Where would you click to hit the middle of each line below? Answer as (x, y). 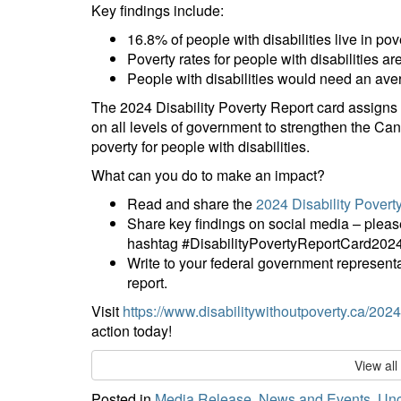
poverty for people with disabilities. (200, 146)
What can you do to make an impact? (208, 175)
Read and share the (192, 204)
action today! (132, 331)
